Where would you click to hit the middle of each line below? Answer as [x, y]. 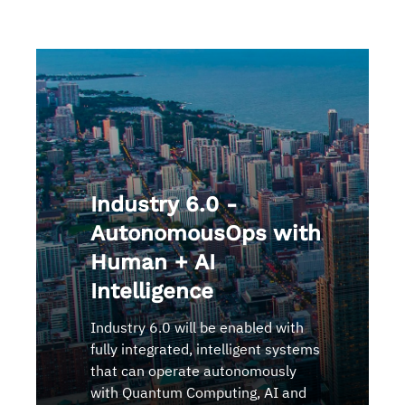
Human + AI [153, 262]
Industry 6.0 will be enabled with [197, 327]
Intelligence [152, 291]
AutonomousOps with [206, 233]
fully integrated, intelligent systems [205, 348]
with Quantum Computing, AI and [198, 392]
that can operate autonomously [193, 370]
